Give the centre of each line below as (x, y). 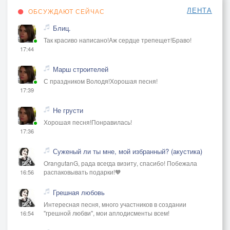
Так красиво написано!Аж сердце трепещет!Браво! (118, 40)
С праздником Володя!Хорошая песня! (101, 81)
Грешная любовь (79, 192)
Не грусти (68, 110)
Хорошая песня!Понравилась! (88, 122)
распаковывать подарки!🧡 (82, 171)
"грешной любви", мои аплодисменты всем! (107, 213)
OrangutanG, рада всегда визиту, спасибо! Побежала (120, 163)
